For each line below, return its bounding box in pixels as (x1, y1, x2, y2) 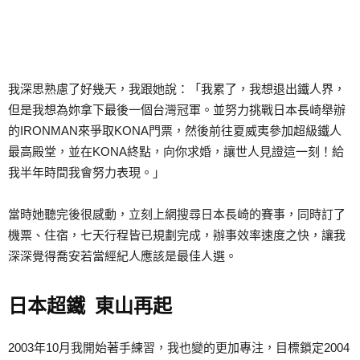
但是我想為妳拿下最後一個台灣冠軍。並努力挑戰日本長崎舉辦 (8, 103, 346, 117)
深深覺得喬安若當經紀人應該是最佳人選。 (8, 249, 237, 264)
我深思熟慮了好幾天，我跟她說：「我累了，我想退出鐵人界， (8, 82, 346, 96)
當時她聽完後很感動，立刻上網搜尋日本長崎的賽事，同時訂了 (8, 207, 346, 222)
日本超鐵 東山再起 (8, 295, 172, 318)
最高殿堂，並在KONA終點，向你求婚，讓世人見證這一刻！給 (8, 145, 344, 159)
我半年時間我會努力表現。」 (8, 166, 165, 180)
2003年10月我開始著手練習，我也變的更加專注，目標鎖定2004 (8, 341, 350, 355)
